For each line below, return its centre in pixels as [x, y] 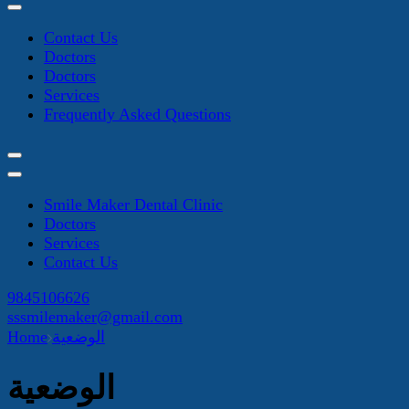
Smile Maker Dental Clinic [133, 204]
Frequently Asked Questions [137, 114]
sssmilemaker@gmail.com [95, 317]
